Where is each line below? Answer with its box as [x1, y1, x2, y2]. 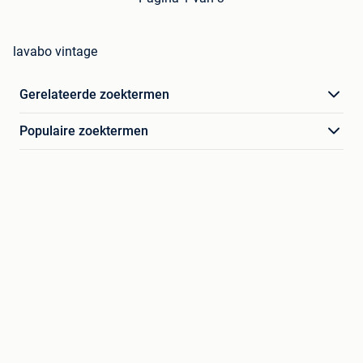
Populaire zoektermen [19, 123, 148, 139]
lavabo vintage [13, 44, 97, 60]
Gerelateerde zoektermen [19, 87, 169, 103]
